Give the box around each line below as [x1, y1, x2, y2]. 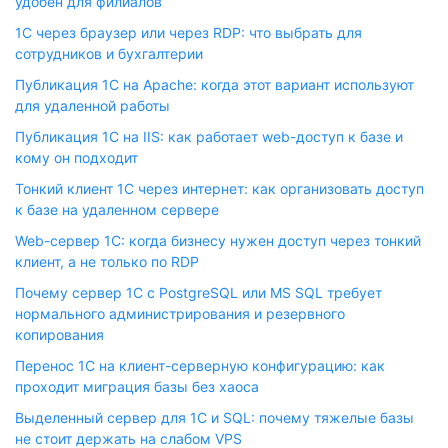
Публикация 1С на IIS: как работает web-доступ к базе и [15, 128, 403, 145]
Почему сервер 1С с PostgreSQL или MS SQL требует [15, 284, 382, 301]
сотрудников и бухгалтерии [15, 45, 203, 62]
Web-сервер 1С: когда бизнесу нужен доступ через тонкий [15, 232, 421, 249]
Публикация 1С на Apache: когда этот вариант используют [15, 76, 414, 93]
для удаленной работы [15, 97, 170, 114]
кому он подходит [15, 149, 138, 166]
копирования [15, 326, 104, 343]
